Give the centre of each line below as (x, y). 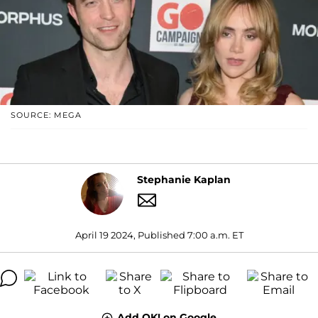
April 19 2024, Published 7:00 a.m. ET (159, 235)
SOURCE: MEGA (46, 115)
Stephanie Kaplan (183, 180)
